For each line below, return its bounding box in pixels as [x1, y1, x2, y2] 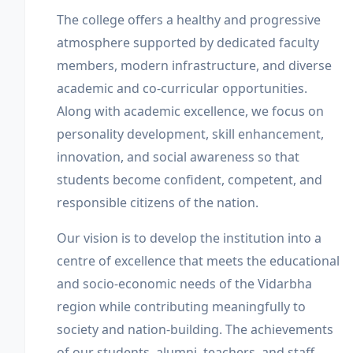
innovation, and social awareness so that [57, 148, 299, 165]
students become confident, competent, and [57, 171, 322, 188]
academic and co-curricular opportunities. [57, 80, 307, 97]
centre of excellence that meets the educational [57, 252, 340, 269]
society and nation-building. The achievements [57, 321, 333, 338]
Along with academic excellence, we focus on [57, 102, 324, 120]
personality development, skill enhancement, [57, 125, 324, 143]
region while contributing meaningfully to [57, 298, 306, 315]
